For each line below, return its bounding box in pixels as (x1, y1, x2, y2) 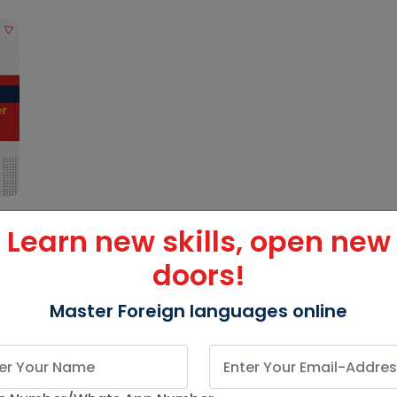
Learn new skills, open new (6, 222, 391, 262)
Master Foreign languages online (50, 299, 347, 324)
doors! (152, 255, 245, 296)
